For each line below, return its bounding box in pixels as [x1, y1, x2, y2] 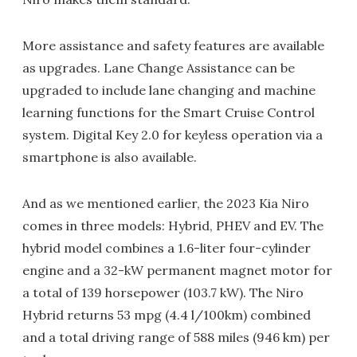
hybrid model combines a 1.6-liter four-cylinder [22, 239, 311, 256]
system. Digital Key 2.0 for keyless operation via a [22, 126, 323, 143]
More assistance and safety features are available [22, 37, 324, 53]
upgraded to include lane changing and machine [22, 81, 316, 98]
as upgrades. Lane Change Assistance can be [22, 59, 295, 76]
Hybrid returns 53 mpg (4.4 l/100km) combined [22, 306, 311, 323]
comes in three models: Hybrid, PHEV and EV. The [22, 217, 324, 233]
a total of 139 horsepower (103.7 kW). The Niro [22, 284, 304, 300]
